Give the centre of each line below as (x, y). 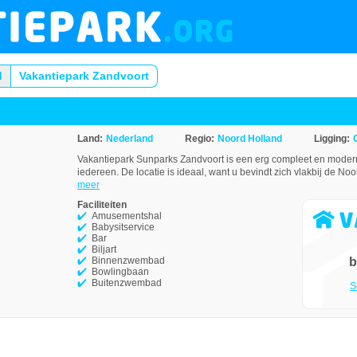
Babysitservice (123, 227)
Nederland (129, 139)
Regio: (200, 139)
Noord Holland (250, 139)
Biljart (104, 249)
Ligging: (332, 139)
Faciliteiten (102, 205)
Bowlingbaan (120, 272)
